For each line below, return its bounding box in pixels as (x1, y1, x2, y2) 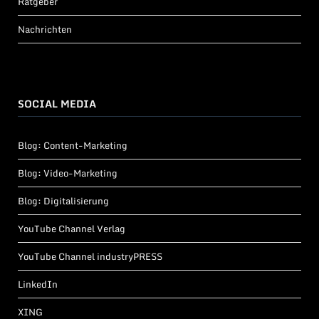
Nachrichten (18, 21, 72, 38)
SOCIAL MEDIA (18, 95, 96, 113)
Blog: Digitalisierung (18, 193, 109, 209)
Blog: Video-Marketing (18, 165, 117, 182)
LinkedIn (18, 276, 58, 293)
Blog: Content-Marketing (18, 137, 127, 154)
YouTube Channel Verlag (18, 221, 125, 237)
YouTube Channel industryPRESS (18, 249, 162, 265)
